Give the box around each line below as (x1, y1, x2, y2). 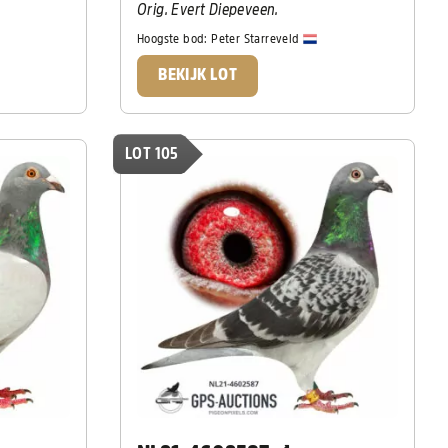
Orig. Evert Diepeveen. (137, 2, 283, 19)
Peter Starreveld (211, 31, 304, 45)
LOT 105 (125, 146, 179, 163)
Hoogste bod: (137, 31, 212, 45)
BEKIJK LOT (158, 67, 238, 84)
